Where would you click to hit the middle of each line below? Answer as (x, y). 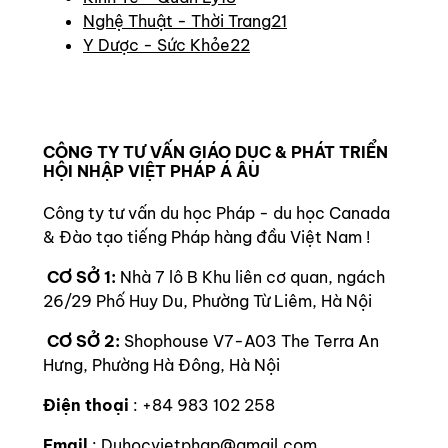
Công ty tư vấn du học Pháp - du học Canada (216, 212)
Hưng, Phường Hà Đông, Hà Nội (161, 364)
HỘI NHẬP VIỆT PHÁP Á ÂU (151, 170)
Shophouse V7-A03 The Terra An (249, 340)
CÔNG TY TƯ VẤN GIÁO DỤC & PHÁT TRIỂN (215, 151)
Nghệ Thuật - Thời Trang (177, 20)
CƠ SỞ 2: (83, 340)
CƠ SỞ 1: (81, 276)
